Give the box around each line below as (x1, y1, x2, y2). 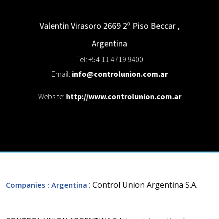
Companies (6, 179, 45, 190)
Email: (51, 69, 72, 80)
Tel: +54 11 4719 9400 (76, 54, 143, 65)
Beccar (151, 20, 175, 32)
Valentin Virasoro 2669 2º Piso (40, 20, 149, 32)
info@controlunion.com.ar (72, 69, 168, 80)
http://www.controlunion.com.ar (66, 91, 181, 102)
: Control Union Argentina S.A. (89, 179, 197, 190)
